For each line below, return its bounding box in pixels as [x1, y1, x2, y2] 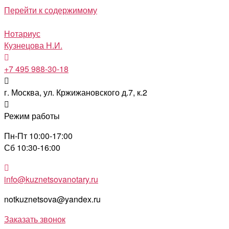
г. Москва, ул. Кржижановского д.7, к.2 [4, 86, 147, 98]
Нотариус [4, 28, 40, 39]
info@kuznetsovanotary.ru [4, 173, 98, 185]
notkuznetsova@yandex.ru [4, 193, 101, 205]
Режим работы [4, 110, 60, 122]
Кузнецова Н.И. [4, 39, 62, 51]
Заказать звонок [4, 213, 65, 225]
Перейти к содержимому [4, 4, 97, 16]
